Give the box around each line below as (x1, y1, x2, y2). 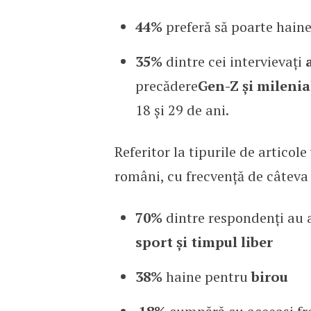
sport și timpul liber (135, 232, 273, 251)
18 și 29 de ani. (135, 100, 229, 119)
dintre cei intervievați (162, 51, 305, 71)
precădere (135, 76, 198, 95)
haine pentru (162, 267, 251, 286)
